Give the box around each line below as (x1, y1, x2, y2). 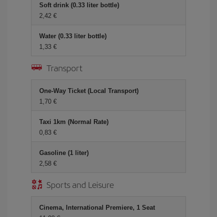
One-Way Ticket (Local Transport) (39, 87, 139, 94)
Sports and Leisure (46, 178, 114, 190)
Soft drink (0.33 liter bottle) (39, 1, 119, 9)
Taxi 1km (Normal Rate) (39, 118, 108, 125)
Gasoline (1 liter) (39, 149, 89, 156)
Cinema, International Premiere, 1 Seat (39, 204, 155, 211)
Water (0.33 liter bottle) (39, 32, 107, 40)
